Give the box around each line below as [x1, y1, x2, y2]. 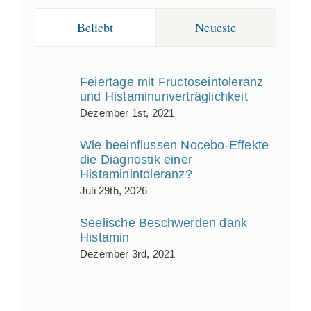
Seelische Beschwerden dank [80, 216, 248, 230]
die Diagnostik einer [80, 153, 192, 167]
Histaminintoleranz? [80, 167, 192, 182]
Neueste [195, 19, 237, 36]
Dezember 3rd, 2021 [80, 248, 176, 260]
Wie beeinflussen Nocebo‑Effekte [80, 138, 269, 153]
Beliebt [76, 19, 114, 36]
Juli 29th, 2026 [80, 185, 147, 197]
